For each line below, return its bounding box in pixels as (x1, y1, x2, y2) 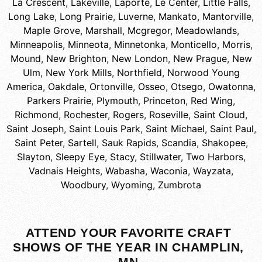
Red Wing (191, 95, 233, 107)
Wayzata (193, 165, 231, 177)
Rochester (64, 109, 108, 121)
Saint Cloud (194, 109, 245, 121)
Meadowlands (175, 25, 237, 37)
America (6, 81, 43, 93)
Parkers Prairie (27, 95, 91, 107)
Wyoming (111, 179, 153, 191)
